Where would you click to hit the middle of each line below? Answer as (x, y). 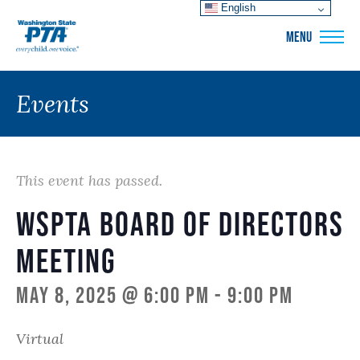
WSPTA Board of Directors (180, 223)
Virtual (40, 339)
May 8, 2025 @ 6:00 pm (113, 295)
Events (53, 104)
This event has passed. (89, 180)
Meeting (66, 260)
